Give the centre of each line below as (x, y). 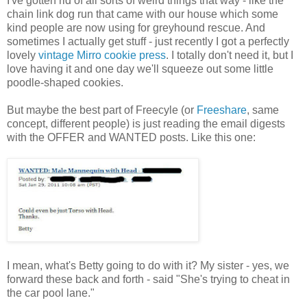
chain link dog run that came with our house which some (143, 14)
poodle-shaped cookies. (65, 82)
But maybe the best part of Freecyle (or (102, 110)
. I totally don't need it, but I (230, 55)
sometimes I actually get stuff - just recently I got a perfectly (148, 41)
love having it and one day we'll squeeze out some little (140, 69)
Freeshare (222, 110)
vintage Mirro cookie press (102, 55)
